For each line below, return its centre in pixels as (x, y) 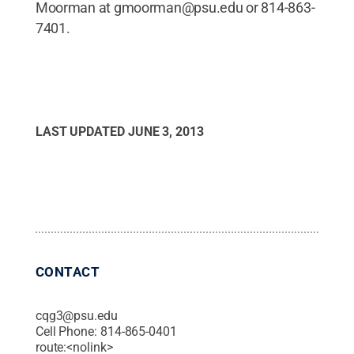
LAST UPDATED (81, 131)
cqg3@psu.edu (76, 315)
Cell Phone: (68, 331)
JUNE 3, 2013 (166, 131)
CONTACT (68, 271)
